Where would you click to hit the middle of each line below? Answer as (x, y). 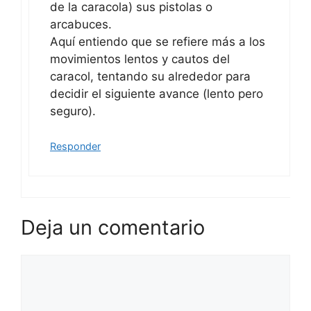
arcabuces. (81, 24)
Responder (75, 146)
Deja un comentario (113, 227)
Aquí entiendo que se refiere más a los (158, 41)
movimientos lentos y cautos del (140, 59)
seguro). (73, 111)
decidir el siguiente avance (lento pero (157, 93)
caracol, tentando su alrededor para (150, 76)
